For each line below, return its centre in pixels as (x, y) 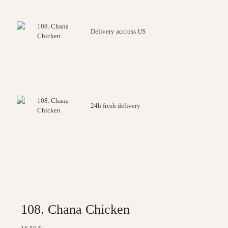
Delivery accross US (118, 31)
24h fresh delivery (116, 106)
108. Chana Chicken (75, 209)
